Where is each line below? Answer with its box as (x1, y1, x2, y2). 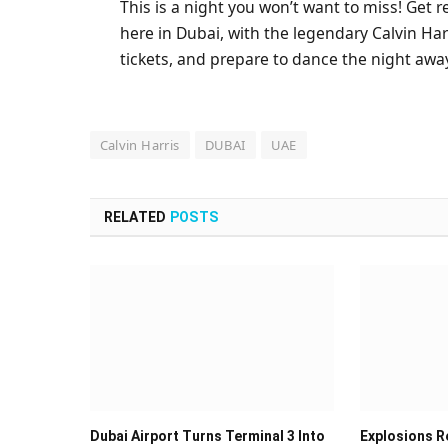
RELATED (103, 208, 170, 225)
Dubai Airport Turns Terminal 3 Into (89, 427, 325, 444)
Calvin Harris (99, 135, 180, 154)
